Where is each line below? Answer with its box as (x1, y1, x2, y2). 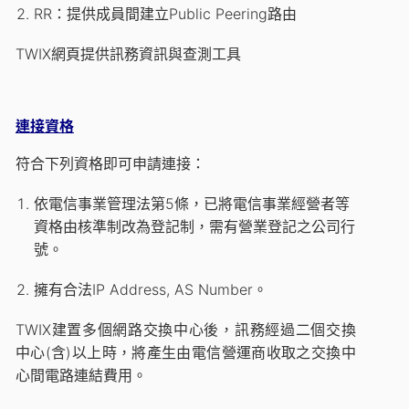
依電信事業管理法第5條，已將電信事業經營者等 (34, 194, 351, 213)
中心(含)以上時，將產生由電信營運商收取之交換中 (16, 342, 356, 362)
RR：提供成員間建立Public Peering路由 (34, 4, 298, 23)
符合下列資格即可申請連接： (16, 153, 205, 173)
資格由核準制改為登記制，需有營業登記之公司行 (34, 216, 356, 236)
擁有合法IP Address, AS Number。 (34, 279, 268, 299)
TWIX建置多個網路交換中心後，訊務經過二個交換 (16, 320, 356, 339)
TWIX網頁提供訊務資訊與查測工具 (16, 44, 241, 63)
